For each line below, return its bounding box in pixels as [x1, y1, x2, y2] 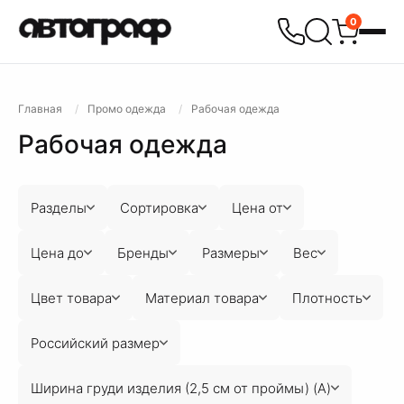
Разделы [31, 198, 87, 216]
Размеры [202, 243, 260, 262]
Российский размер [31, 334, 160, 352]
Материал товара [145, 289, 259, 307]
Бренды [117, 243, 169, 262]
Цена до [31, 243, 84, 262]
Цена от [232, 198, 283, 216]
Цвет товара [31, 289, 112, 307]
